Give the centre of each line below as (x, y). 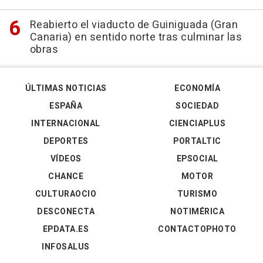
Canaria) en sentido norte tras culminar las (136, 38)
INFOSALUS (66, 247)
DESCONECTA (66, 212)
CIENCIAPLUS (197, 124)
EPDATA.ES (66, 230)
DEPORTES (66, 141)
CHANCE (66, 177)
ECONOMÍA (197, 89)
